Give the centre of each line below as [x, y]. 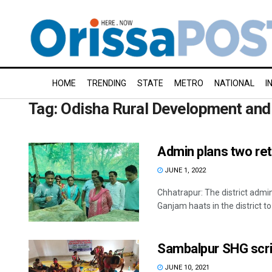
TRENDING [107, 83]
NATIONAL [234, 83]
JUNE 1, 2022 [184, 170]
